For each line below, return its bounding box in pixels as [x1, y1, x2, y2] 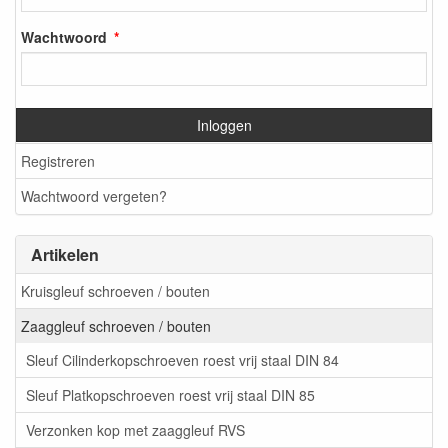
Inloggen [196, 115, 252, 136]
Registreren [21, 151, 95, 172]
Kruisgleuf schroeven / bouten [21, 281, 210, 302]
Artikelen [31, 242, 99, 266]
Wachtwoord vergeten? [21, 186, 167, 207]
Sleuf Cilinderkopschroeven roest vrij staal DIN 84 [26, 350, 339, 371]
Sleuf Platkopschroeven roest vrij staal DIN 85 [26, 385, 315, 406]
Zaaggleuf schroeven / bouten [21, 316, 211, 337]
